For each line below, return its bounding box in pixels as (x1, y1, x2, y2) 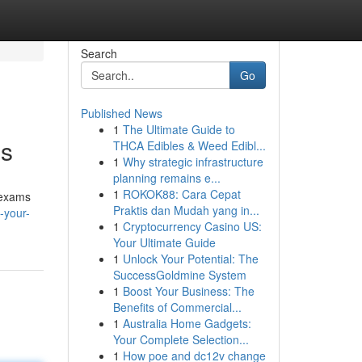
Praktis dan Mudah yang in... (112, 202, 259, 218)
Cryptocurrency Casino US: (122, 218, 262, 234)
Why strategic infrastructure (122, 154, 263, 170)
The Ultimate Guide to (122, 121, 235, 137)
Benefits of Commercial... (112, 299, 242, 315)
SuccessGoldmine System (112, 267, 246, 283)
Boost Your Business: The (122, 283, 255, 299)
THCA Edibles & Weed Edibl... (112, 137, 266, 154)
